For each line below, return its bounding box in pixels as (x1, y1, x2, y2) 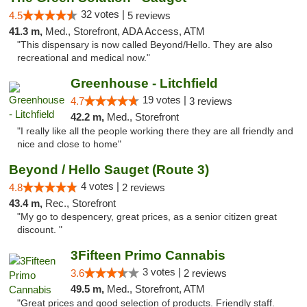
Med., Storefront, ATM (106, 283, 205, 295)
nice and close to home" (17, 139, 121, 149)
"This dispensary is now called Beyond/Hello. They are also (17, 40, 273, 50)
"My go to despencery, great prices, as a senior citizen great (17, 212, 277, 222)
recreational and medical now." (17, 53, 150, 63)
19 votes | (142, 94, 189, 106)
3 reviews (188, 95, 232, 107)
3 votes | (142, 266, 184, 278)
